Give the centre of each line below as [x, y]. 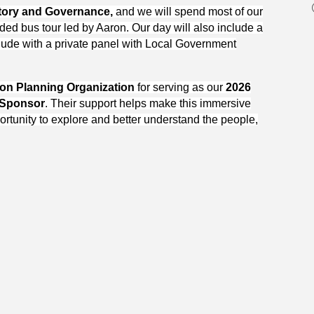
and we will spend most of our [189, 12]
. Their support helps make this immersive [148, 104]
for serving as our [180, 88]
